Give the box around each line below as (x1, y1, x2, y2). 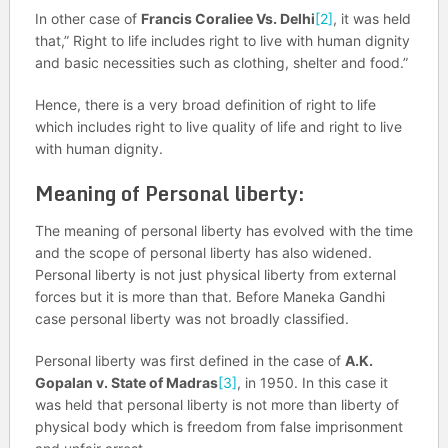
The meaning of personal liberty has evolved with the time (34, 221, 413, 239)
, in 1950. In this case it (236, 373, 388, 391)
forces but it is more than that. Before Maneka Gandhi (34, 287, 385, 305)
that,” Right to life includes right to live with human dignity (34, 31, 410, 49)
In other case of (34, 9, 141, 27)
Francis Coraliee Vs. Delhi (140, 9, 315, 27)
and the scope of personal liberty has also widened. (34, 243, 372, 261)
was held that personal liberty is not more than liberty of (34, 395, 399, 413)
